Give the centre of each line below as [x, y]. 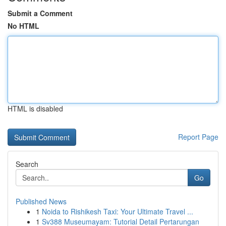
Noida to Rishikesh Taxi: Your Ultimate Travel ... [118, 211]
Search [27, 164]
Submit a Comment [40, 13]
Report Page [198, 137]
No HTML [23, 26]
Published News [41, 201]
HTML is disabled [35, 108]
